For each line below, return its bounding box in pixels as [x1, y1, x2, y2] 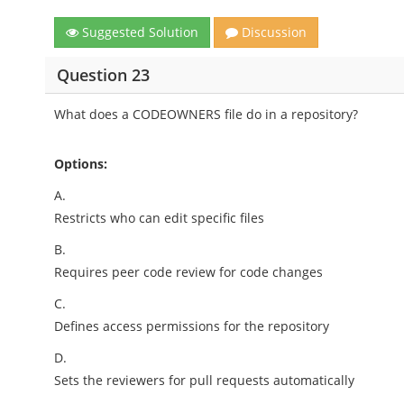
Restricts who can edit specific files [54, 209, 265, 226]
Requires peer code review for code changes [54, 263, 324, 280]
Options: [54, 155, 108, 172]
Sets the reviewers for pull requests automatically [54, 372, 355, 389]
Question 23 [56, 63, 150, 86]
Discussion [238, 23, 308, 41]
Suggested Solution [78, 23, 199, 41]
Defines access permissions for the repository [54, 317, 330, 335]
